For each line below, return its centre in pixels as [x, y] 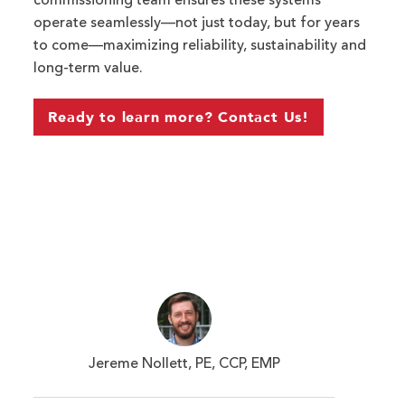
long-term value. [89, 68]
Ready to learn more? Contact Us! [179, 117]
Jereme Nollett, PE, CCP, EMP [184, 364]
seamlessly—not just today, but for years [224, 23]
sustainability [294, 46]
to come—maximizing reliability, [142, 46]
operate [61, 23]
